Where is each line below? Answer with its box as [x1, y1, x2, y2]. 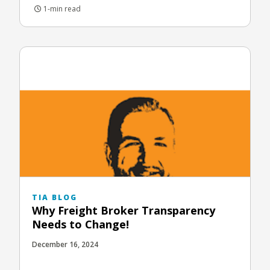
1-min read [42, 4, 81, 14]
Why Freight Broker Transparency [32, 203, 215, 218]
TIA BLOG [32, 192, 77, 203]
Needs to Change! [32, 217, 129, 232]
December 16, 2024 [32, 239, 98, 250]
